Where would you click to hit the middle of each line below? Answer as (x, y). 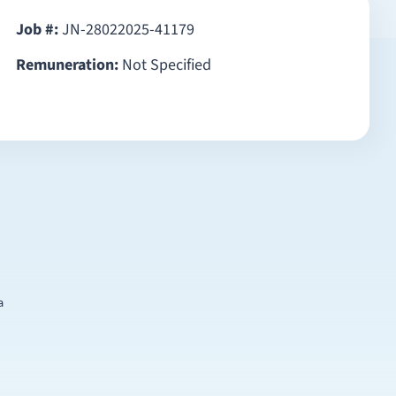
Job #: (37, 30)
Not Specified (164, 65)
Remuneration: (67, 65)
